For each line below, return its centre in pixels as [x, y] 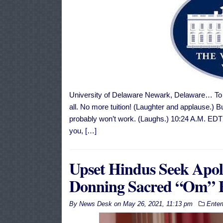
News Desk [95, 204]
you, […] [83, 131]
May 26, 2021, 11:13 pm [158, 204]
